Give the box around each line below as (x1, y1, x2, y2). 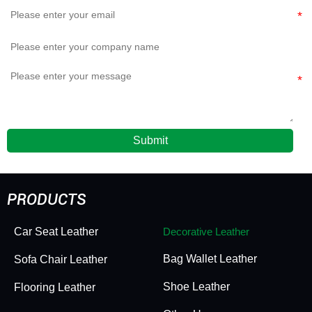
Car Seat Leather (14, 225, 98, 237)
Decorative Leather (163, 225, 249, 237)
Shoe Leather (163, 280, 230, 292)
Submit (132, 134, 168, 146)
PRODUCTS (7, 190, 86, 208)
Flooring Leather (14, 281, 95, 293)
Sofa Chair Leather (14, 253, 107, 265)
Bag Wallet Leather (163, 252, 257, 265)
